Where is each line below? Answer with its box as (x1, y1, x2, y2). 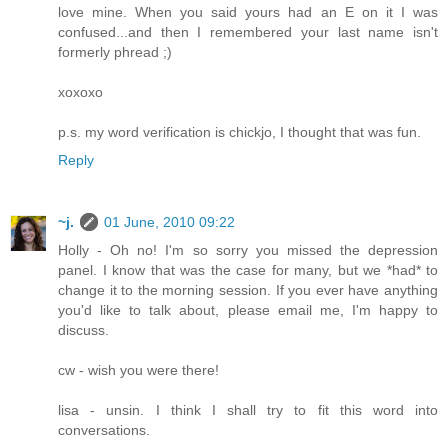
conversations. (58, 421, 150, 438)
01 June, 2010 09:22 (104, 213, 235, 230)
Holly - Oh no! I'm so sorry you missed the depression (58, 241, 438, 258)
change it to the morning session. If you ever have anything (58, 281, 438, 298)
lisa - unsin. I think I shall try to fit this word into (58, 401, 438, 418)
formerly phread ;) (58, 43, 172, 60)
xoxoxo (58, 83, 103, 100)
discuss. (58, 321, 109, 338)
